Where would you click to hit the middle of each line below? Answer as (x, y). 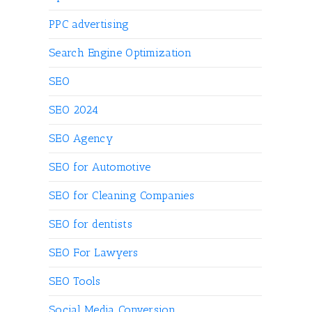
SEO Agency (81, 138)
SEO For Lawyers (94, 252)
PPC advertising (89, 24)
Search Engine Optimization (120, 53)
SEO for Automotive (100, 167)
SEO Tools (75, 281)
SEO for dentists (91, 224)
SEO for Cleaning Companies (122, 195)
